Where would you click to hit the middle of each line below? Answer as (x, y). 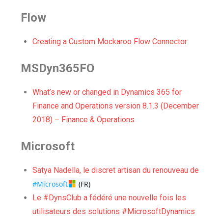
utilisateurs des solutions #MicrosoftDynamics (114, 211)
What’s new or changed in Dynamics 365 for (107, 92)
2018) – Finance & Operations (83, 120)
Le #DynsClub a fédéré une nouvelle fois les (109, 198)
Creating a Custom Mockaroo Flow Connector (110, 41)
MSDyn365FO (57, 68)
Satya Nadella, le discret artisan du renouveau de (116, 170)
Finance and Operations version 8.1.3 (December (116, 106)
